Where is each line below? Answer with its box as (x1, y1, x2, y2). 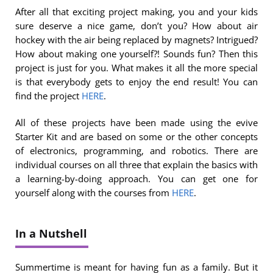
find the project (15, 90, 82, 102)
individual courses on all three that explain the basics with (15, 158, 258, 171)
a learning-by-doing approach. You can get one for (15, 172, 258, 185)
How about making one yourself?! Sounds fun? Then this (15, 48, 258, 60)
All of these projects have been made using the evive (15, 116, 258, 129)
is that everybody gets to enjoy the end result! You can (15, 76, 258, 88)
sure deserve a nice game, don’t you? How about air (15, 19, 258, 32)
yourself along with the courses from (15, 186, 172, 199)
